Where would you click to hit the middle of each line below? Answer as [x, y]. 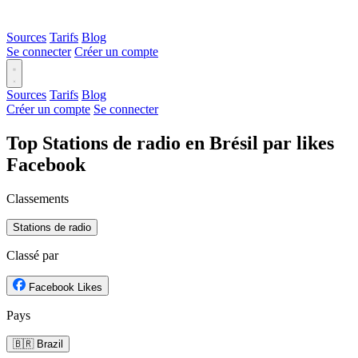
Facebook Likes [66, 287]
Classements [38, 198]
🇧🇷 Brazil [38, 344]
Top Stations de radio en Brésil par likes [170, 143]
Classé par [32, 255]
